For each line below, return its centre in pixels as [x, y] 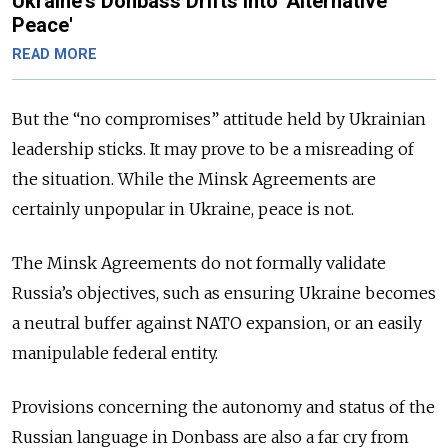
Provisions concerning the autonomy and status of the [223, 406]
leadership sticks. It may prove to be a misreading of [213, 148]
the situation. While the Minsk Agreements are [194, 178]
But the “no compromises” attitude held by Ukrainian [219, 118]
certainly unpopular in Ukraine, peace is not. [183, 208]
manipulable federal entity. [117, 352]
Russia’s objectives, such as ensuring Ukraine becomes [224, 292]
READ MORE [54, 54]
